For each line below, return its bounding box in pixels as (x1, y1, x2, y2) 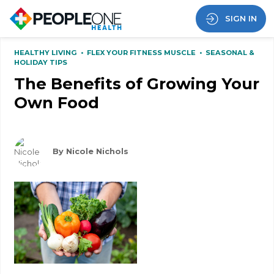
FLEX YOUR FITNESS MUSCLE (87, 48, 198, 57)
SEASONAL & (206, 48, 255, 57)
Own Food (14, 93, 100, 113)
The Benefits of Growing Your (14, 74, 260, 94)
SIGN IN (224, 14, 257, 24)
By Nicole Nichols (53, 147, 129, 157)
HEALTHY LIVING (14, 48, 80, 57)
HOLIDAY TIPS (14, 58, 68, 67)
